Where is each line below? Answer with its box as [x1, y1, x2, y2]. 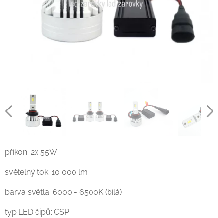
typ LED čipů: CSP [5, 207, 69, 217]
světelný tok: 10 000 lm [5, 167, 88, 177]
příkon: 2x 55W [5, 147, 57, 157]
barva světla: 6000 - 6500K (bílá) [5, 187, 122, 197]
